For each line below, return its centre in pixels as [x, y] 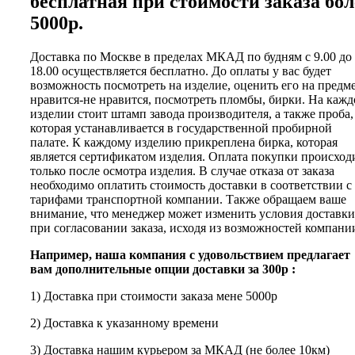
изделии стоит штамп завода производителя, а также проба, [192, 113]
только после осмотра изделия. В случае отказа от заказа [182, 170]
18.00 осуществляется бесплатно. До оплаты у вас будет [181, 71]
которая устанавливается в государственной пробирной [181, 128]
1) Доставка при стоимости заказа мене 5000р [154, 296]
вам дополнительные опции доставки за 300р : [163, 269]
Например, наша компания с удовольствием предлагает [190, 254]
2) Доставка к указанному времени [124, 323]
